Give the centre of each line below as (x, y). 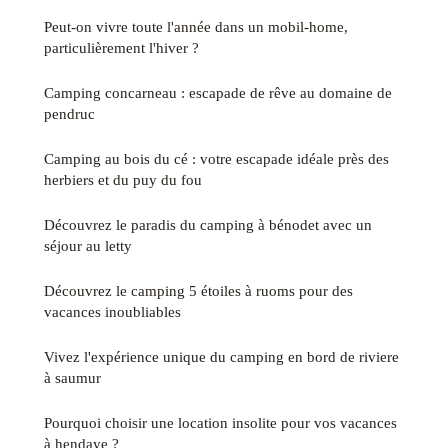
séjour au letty (88, 246)
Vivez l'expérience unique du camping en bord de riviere (221, 357)
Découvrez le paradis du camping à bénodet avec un (208, 225)
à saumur (72, 378)
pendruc (69, 114)
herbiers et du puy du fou (123, 180)
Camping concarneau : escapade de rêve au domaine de (218, 93)
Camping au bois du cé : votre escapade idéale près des (216, 159)
